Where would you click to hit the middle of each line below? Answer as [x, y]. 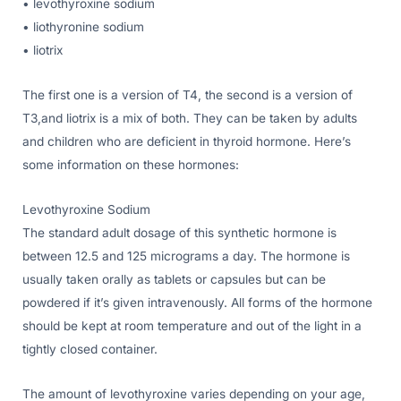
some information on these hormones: [131, 165]
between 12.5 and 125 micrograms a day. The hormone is [186, 256]
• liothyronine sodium [83, 27]
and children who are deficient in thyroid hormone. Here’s [187, 142]
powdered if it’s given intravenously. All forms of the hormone [197, 303]
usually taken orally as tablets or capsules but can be [174, 280]
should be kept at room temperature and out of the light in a [192, 326]
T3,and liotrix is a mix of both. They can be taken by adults [190, 119]
